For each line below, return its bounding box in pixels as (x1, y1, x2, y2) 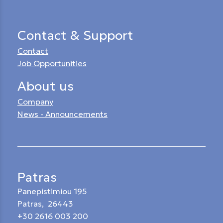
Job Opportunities (17, 58, 87, 68)
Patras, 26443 (17, 198, 73, 209)
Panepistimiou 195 (17, 186, 87, 196)
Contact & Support (17, 27, 133, 43)
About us (17, 78, 74, 94)
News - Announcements (17, 109, 108, 119)
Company (17, 96, 53, 107)
